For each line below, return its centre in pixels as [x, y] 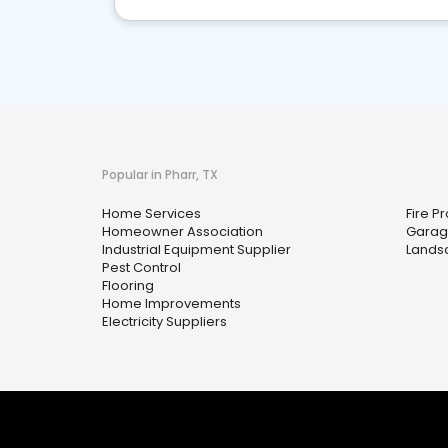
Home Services [151, 213]
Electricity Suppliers [164, 321]
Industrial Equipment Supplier [196, 249]
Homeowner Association [182, 231]
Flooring [128, 285]
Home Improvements [171, 303]
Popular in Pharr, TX [160, 174]
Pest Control [141, 267]
